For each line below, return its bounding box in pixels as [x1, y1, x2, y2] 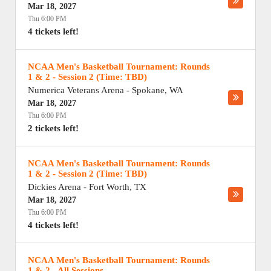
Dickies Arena [28, 182, 81, 192]
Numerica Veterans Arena [28, 85, 124, 95]
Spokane [132, 85, 165, 95]
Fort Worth [89, 182, 129, 192]
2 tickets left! [28, 123, 79, 133]
